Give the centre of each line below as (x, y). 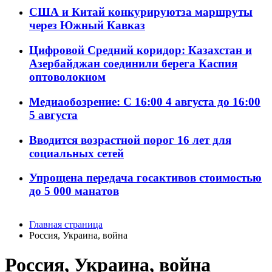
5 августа (53, 115)
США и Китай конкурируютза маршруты (141, 12)
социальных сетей (76, 153)
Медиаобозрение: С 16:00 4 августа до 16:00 (145, 101)
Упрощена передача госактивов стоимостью (145, 178)
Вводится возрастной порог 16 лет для (130, 140)
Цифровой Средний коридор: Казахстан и (141, 50)
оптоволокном (67, 77)
